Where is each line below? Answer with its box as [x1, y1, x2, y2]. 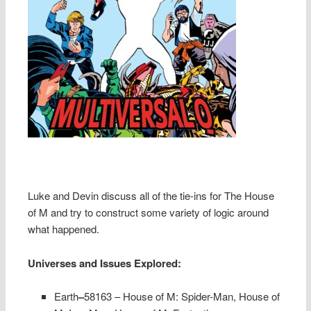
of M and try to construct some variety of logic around [28, 205, 269, 220]
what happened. [28, 221, 100, 237]
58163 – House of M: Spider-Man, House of [83, 289, 280, 304]
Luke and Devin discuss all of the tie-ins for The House [28, 188, 275, 203]
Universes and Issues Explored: [28, 255, 185, 271]
